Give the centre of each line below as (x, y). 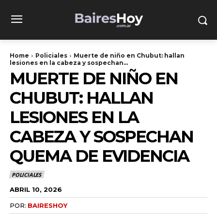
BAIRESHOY (47, 205)
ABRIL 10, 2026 (36, 189)
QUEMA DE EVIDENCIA (99, 156)
